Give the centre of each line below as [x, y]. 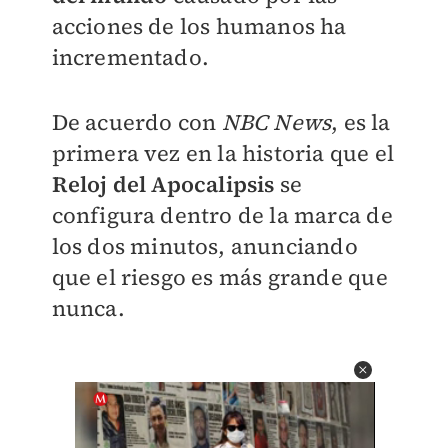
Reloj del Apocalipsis [163, 184]
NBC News [274, 122]
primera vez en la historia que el [223, 153]
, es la [361, 122]
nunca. [88, 308]
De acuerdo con [134, 122]
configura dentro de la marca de [222, 215]
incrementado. [133, 57]
